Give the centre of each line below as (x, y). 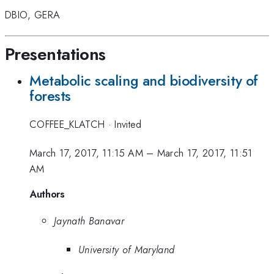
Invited (128, 124)
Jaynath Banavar (89, 221)
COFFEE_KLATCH (69, 124)
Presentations (55, 54)
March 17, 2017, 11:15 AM (86, 153)
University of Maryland (127, 249)
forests (50, 96)
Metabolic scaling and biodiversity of (144, 80)
